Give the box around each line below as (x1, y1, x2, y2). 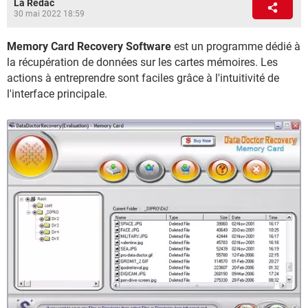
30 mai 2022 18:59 (14, 9, 85, 19)
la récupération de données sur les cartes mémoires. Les (7, 56, 278, 69)
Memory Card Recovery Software (7, 40, 171, 53)
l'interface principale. (7, 87, 107, 100)
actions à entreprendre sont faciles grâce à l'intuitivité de (7, 71, 279, 85)
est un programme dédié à (171, 40, 300, 53)
